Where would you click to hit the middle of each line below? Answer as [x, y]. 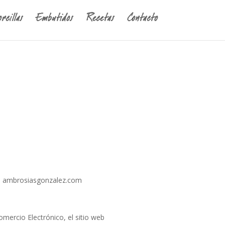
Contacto [142, 20]
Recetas [100, 20]
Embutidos [54, 20]
